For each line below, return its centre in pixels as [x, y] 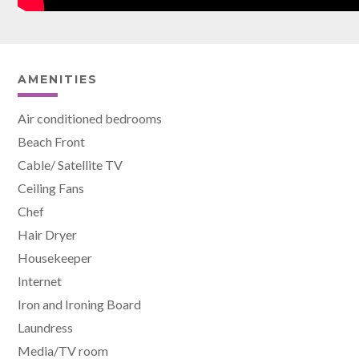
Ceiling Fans [51, 188]
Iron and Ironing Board [80, 304]
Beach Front [52, 141]
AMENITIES [58, 79]
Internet [40, 280]
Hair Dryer [48, 234]
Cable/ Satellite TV [71, 164]
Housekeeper [55, 257]
